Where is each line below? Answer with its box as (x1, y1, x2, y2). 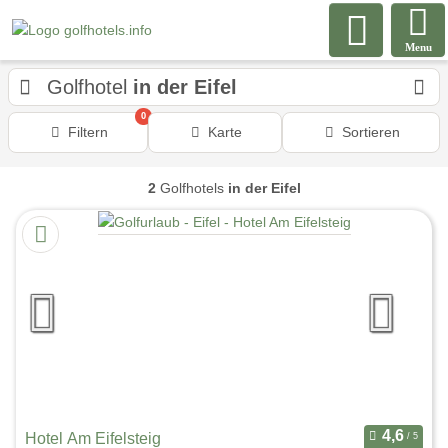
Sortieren (341, 124, 400, 140)
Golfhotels (155, 180, 228, 196)
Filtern (67, 124, 108, 140)
